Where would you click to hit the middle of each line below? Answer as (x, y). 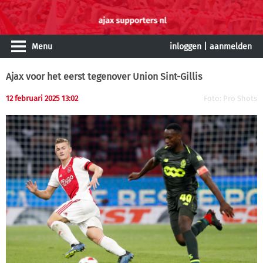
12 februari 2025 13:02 (42, 98)
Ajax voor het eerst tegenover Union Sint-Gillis (104, 77)
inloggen (186, 47)
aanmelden (231, 47)
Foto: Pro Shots (230, 98)
